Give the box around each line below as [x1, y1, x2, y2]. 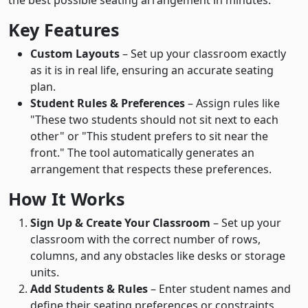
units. [30, 265, 59, 280]
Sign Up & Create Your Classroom [30, 215, 210, 230]
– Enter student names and [148, 281, 291, 296]
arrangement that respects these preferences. [30, 162, 272, 177]
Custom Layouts [30, 46, 120, 61]
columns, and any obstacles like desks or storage [30, 248, 285, 263]
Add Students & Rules [30, 281, 148, 296]
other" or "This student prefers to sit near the [30, 129, 268, 144]
